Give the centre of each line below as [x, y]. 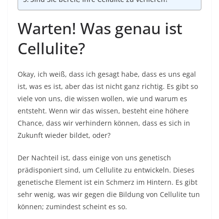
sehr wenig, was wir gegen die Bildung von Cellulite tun [109, 194]
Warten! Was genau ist [100, 28]
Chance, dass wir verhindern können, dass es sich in [104, 123]
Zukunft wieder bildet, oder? [64, 135]
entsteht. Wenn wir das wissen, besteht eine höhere [103, 111]
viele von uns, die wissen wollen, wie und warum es [102, 99]
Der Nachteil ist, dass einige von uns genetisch [94, 158]
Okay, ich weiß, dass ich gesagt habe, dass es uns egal [107, 74]
